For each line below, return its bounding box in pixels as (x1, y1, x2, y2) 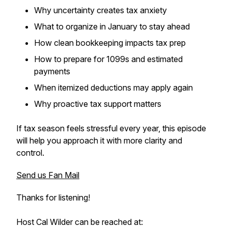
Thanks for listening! (16, 192, 90, 203)
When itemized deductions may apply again (34, 82, 193, 93)
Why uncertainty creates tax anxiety (34, 5, 167, 15)
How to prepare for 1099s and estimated (34, 54, 183, 64)
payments (34, 66, 70, 76)
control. (16, 148, 44, 158)
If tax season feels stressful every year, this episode (16, 123, 206, 133)
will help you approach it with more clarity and (16, 135, 182, 146)
